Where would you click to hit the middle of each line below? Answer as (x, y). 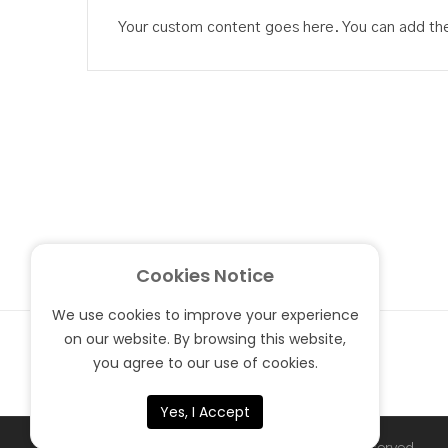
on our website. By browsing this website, (205, 339)
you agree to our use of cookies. (205, 363)
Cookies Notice (205, 275)
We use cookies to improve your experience (205, 315)
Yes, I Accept (205, 412)
